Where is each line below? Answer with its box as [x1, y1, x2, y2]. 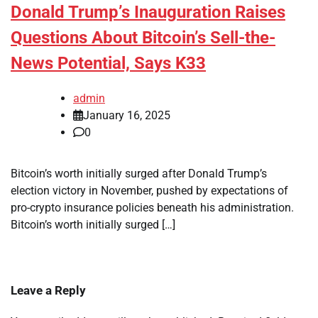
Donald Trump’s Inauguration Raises [11, 2, 285, 23]
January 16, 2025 [83, 109, 170, 123]
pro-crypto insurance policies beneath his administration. [11, 201, 294, 215]
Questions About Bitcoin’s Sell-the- [11, 28, 275, 48]
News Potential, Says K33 [11, 53, 206, 74]
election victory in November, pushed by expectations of [11, 184, 288, 198]
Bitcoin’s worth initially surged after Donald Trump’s [11, 167, 267, 181]
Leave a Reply [11, 283, 86, 298]
